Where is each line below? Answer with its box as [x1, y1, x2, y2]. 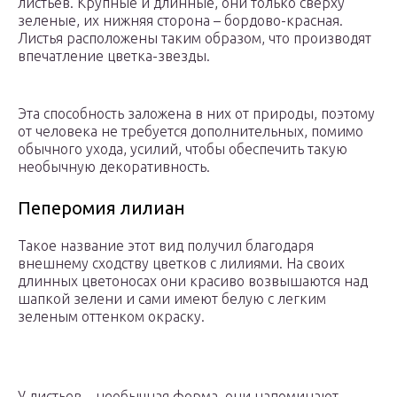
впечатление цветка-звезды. [18, 48, 210, 65]
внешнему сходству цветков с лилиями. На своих [18, 255, 345, 272]
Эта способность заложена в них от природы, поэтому [18, 105, 375, 122]
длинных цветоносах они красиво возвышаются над [18, 273, 368, 290]
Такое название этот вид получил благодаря [18, 237, 314, 254]
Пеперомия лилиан [18, 198, 185, 219]
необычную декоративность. [18, 159, 210, 175]
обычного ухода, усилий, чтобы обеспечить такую [18, 141, 347, 158]
